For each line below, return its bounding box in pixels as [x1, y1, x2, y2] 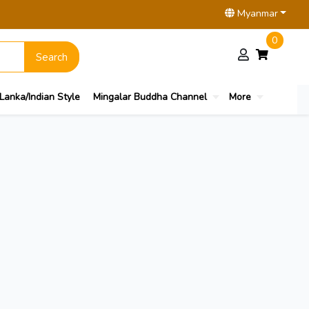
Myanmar [234, 6, 278, 20]
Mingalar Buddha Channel [93, 90, 207, 103]
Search [36, 50, 68, 64]
